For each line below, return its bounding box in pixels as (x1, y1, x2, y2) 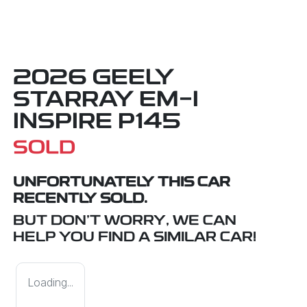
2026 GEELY (13, 68, 174, 90)
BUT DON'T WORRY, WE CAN (13, 214, 236, 229)
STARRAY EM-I (13, 90, 199, 112)
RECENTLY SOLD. (13, 193, 147, 207)
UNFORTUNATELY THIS (13, 176, 197, 191)
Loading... (27, 275, 73, 290)
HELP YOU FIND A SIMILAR (13, 231, 220, 245)
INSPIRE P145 (13, 112, 181, 134)
